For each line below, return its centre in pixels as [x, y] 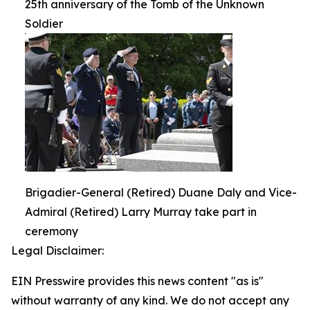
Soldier [44, 24]
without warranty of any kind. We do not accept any [150, 300]
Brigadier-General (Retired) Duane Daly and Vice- [161, 192]
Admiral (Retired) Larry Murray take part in [141, 212]
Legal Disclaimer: [57, 250]
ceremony [52, 231]
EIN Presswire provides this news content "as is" [137, 281]
